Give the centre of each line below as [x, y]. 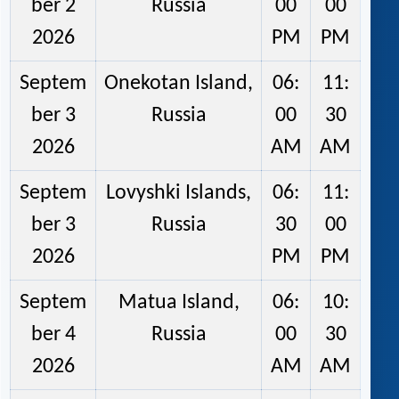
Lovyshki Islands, [179, 194]
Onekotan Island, [179, 84]
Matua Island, [179, 303]
